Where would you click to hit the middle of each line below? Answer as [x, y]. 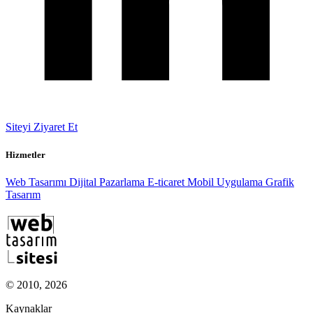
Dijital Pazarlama [108, 182]
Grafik [280, 182]
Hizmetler [26, 154]
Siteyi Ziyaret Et [42, 127]
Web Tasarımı [37, 182]
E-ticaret [167, 182]
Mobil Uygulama [226, 182]
